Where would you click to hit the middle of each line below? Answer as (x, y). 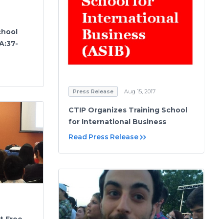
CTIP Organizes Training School (128, 110)
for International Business (117, 122)
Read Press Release (103, 137)
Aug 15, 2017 (140, 92)
